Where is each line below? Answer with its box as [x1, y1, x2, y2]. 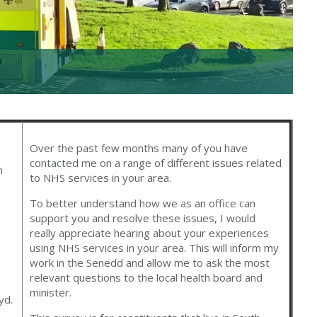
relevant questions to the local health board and [30, 270, 263, 285]
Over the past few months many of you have [30, 141, 248, 156]
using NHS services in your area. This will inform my [30, 241, 279, 255]
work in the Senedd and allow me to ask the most [30, 255, 270, 270]
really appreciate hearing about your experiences [30, 226, 270, 241]
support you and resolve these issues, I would [30, 211, 256, 226]
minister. [30, 285, 72, 300]
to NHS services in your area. [30, 171, 172, 185]
